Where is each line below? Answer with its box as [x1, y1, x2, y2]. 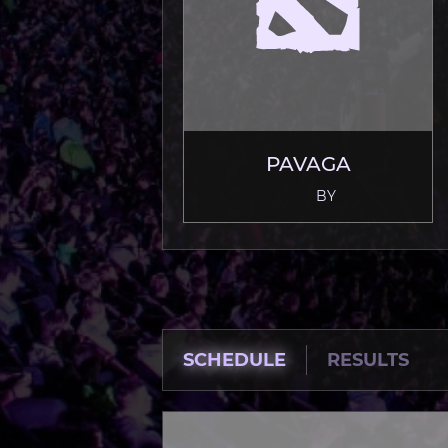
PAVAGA [265, 151, 351, 176]
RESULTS [327, 349, 409, 372]
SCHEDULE [183, 349, 286, 372]
